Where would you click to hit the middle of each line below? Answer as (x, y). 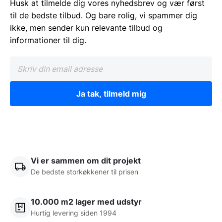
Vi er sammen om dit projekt (86, 161)
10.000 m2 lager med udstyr (86, 202)
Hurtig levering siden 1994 (74, 213)
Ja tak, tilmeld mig (111, 94)
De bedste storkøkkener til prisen (84, 172)
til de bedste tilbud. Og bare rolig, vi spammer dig (104, 16)
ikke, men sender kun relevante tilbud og (86, 28)
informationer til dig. (48, 40)
